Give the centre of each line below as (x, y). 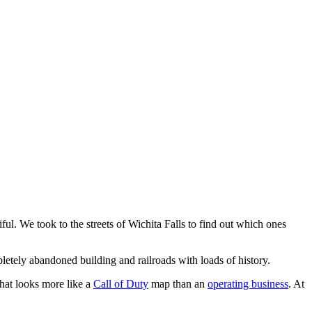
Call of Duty (121, 284)
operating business (248, 284)
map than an (178, 284)
